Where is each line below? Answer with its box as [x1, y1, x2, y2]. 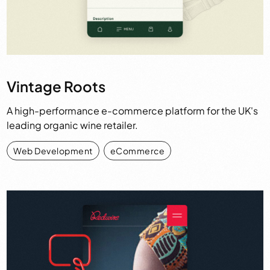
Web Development [13, 145, 93, 156]
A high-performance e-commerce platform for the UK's [7, 104, 259, 117]
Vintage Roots [7, 77, 106, 95]
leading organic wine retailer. [7, 118, 139, 131]
